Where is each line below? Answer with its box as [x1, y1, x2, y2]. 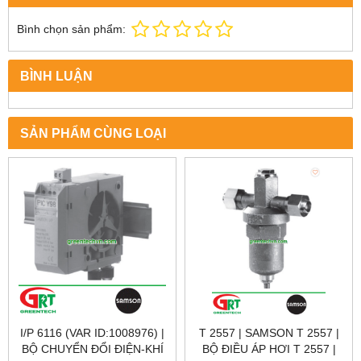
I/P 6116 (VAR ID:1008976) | [20, 326, 164, 340]
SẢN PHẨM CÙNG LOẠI [20, 126, 166, 141]
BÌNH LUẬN [20, 68, 93, 84]
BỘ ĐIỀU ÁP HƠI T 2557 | [201, 342, 336, 356]
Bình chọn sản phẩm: [17, 23, 126, 36]
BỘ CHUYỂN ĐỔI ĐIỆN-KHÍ [21, 342, 164, 356]
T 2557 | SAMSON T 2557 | [198, 326, 339, 340]
